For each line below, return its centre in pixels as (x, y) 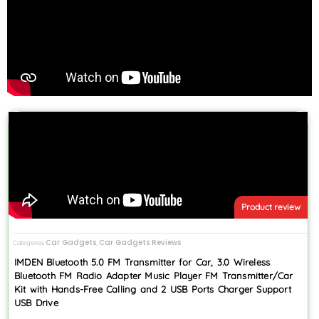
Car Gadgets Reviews (140, 242)
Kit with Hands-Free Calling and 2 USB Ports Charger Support (153, 289)
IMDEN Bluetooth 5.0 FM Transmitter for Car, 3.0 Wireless (142, 262)
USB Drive (36, 302)
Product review (271, 207)
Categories (28, 242)
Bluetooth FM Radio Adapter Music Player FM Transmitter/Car (154, 275)
